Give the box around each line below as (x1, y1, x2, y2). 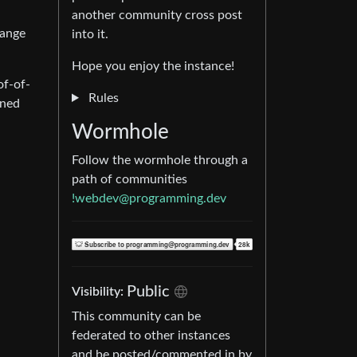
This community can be (72, 310, 201, 323)
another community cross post (72, 9, 242, 22)
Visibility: (72, 285, 127, 298)
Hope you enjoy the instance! (72, 60, 234, 73)
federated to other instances (72, 329, 230, 342)
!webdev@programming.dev (72, 192, 226, 205)
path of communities (72, 173, 187, 186)
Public (127, 284, 170, 300)
